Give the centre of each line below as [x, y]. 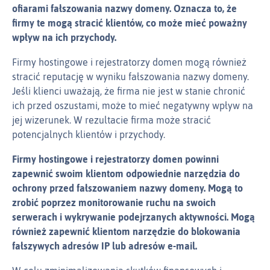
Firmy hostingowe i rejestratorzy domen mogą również [129, 62]
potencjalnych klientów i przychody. [89, 135]
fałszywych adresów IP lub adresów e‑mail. [105, 246]
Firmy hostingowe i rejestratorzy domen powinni [115, 159]
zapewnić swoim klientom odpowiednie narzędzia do [126, 174]
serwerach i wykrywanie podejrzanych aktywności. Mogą [133, 217]
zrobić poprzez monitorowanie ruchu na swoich [114, 203]
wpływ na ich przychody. [64, 38]
